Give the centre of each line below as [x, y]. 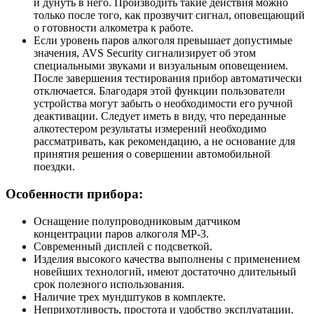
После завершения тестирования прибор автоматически [168, 78]
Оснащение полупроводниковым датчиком [137, 221]
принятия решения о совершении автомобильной [152, 154]
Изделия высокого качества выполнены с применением [167, 259]
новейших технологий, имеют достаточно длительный [165, 271]
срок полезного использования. [109, 284]
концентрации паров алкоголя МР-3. [121, 233]
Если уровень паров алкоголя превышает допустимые [163, 41]
